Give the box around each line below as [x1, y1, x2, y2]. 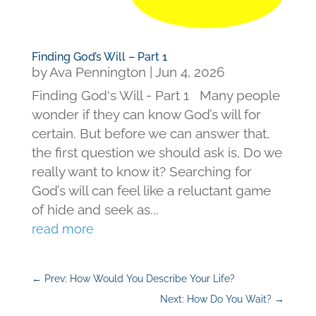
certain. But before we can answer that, [31, 126, 269, 142]
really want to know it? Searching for [31, 164, 252, 180]
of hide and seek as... [31, 202, 159, 218]
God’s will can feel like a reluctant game [31, 183, 271, 199]
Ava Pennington [49, 64, 146, 80]
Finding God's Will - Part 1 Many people [31, 87, 280, 104]
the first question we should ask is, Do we [31, 145, 282, 161]
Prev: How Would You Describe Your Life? [44, 273, 235, 285]
